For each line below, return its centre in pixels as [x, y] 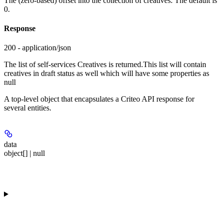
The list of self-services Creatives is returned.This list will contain [105, 65]
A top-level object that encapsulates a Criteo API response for [99, 99]
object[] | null [24, 153]
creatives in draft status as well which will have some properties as [107, 74]
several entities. [28, 108]
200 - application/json [37, 48]
